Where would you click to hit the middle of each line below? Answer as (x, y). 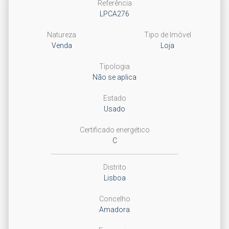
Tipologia (114, 66)
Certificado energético (114, 130)
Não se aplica (114, 77)
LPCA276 (114, 14)
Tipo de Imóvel (167, 35)
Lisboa (114, 178)
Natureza (62, 35)
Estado (114, 98)
